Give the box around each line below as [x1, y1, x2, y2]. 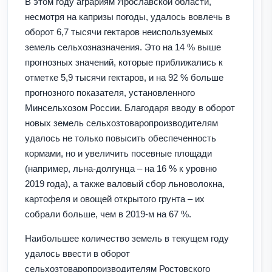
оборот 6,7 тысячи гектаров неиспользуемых [25, 26, 213, 37]
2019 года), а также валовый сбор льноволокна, [25, 178, 225, 189]
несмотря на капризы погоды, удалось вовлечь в [25, 11, 230, 22]
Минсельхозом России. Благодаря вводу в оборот [25, 102, 235, 113]
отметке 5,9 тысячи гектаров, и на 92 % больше [25, 72, 223, 83]
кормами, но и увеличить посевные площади [25, 148, 212, 158]
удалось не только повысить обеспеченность [25, 132, 216, 143]
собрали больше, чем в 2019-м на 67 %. [25, 208, 191, 219]
